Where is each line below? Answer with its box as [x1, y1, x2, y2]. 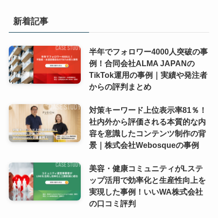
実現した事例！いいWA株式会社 [89, 187, 203, 197]
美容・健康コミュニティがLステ [89, 164, 203, 173]
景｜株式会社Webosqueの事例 [89, 141, 199, 150]
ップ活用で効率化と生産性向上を [89, 176, 206, 185]
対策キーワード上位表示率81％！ [89, 106, 207, 115]
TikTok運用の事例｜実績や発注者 [89, 71, 207, 80]
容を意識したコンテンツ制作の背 [89, 129, 206, 138]
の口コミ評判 [89, 199, 136, 208]
